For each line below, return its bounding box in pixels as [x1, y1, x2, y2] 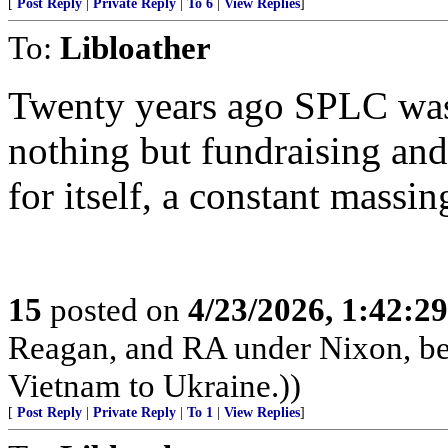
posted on [42, 291, 188, 328]
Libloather [60, 29, 211, 66]
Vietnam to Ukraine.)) [8, 367, 301, 404]
